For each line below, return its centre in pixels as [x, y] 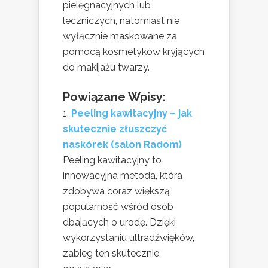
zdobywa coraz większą [116, 191]
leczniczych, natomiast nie [121, 21]
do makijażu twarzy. [106, 68]
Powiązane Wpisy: [114, 97]
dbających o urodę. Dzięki [119, 223]
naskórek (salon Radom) [122, 145]
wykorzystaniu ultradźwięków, [129, 238]
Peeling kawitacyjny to [112, 160]
